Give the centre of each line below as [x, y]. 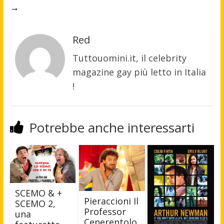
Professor [105, 211]
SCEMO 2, [35, 203]
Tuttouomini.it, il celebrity [129, 58]
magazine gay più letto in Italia [139, 72]
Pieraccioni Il [111, 201]
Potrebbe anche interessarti [111, 128]
